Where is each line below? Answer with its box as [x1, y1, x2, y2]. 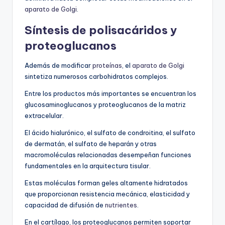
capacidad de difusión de [25, 201, 105, 209]
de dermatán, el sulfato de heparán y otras [25, 140, 157, 148]
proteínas [92, 61, 122, 70]
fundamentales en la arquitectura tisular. [25, 162, 151, 170]
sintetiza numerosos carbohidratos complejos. [25, 72, 168, 81]
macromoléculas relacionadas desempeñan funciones [25, 151, 191, 159]
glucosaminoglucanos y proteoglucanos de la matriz [25, 100, 186, 109]
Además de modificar [25, 61, 92, 70]
